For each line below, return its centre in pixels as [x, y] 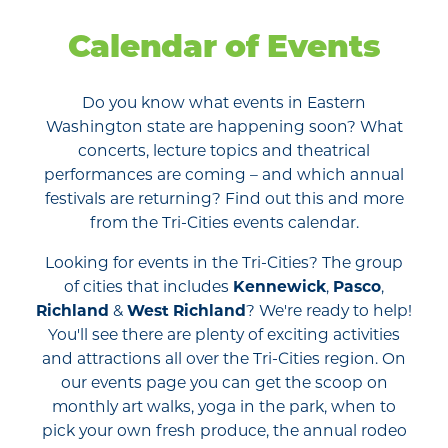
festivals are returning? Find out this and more [224, 199]
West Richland [186, 311]
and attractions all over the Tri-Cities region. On [224, 359]
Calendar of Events [224, 50]
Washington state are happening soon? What [224, 127]
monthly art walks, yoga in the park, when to [224, 407]
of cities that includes [148, 287]
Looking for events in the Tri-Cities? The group [224, 263]
